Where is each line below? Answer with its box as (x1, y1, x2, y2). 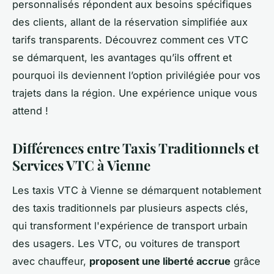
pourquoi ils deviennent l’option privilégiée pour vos (12, 68, 261, 81)
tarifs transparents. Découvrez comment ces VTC (12, 33, 248, 46)
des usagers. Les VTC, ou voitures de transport (12, 237, 240, 250)
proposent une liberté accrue (89, 254, 231, 267)
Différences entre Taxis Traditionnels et (12, 138, 259, 157)
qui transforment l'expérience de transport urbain (12, 219, 248, 232)
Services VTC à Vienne (12, 155, 150, 174)
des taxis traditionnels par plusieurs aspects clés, (12, 201, 248, 214)
